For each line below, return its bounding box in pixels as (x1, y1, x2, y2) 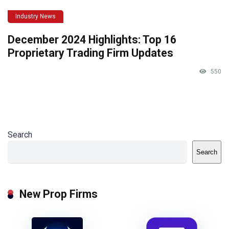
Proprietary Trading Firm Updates (8, 46, 173, 59)
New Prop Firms (19, 187, 98, 200)
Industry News (15, 12, 56, 20)
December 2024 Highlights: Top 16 (8, 33, 176, 46)
